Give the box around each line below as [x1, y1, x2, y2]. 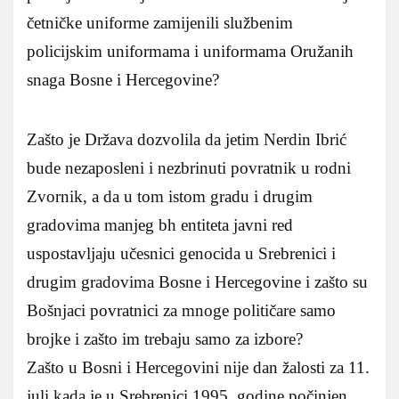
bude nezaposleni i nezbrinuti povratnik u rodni [27, 158, 351, 177]
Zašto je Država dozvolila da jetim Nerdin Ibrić [27, 129, 346, 149]
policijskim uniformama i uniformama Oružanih [27, 41, 354, 61]
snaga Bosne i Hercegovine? [27, 69, 219, 89]
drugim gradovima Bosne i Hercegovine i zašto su [27, 272, 368, 291]
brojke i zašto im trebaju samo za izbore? [27, 329, 303, 348]
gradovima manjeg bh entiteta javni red [27, 215, 293, 234]
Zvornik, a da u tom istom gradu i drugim [27, 186, 313, 206]
